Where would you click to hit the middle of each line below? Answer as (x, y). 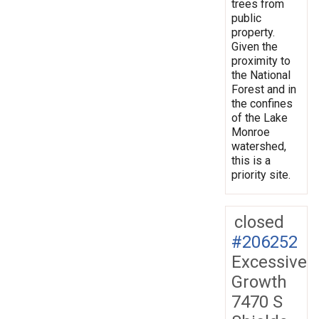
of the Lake (260, 117)
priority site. (261, 174)
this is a (251, 160)
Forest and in (264, 89)
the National (261, 75)
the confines (262, 103)
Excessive (269, 262)
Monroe (251, 132)
